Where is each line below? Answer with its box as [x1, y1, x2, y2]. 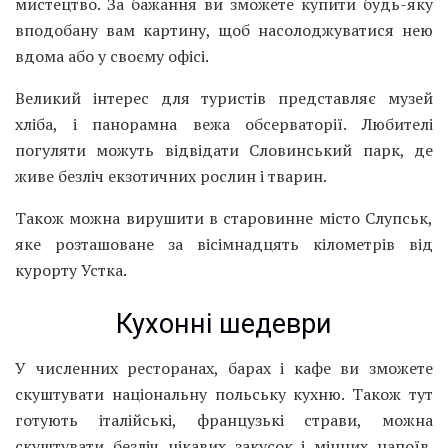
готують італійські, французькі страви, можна [15, 409, 433, 432]
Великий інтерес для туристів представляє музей [15, 87, 433, 110]
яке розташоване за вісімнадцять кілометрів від [15, 233, 433, 256]
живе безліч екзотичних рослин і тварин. [15, 165, 327, 188]
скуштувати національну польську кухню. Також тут [15, 383, 433, 406]
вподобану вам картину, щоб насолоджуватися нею [15, 19, 433, 42]
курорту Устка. [15, 259, 127, 282]
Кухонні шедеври [116, 307, 332, 340]
